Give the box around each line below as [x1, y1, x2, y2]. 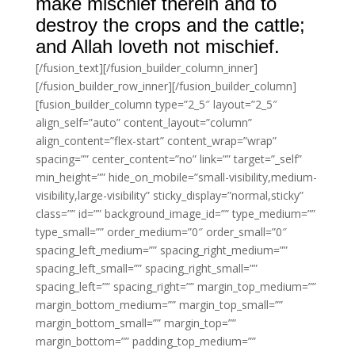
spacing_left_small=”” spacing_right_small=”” [35, 261, 258, 276]
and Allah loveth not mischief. [35, 36, 280, 57]
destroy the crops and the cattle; [35, 14, 305, 36]
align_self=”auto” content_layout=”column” [35, 115, 252, 130]
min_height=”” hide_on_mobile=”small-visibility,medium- [35, 170, 317, 185]
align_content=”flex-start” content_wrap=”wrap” [35, 133, 277, 148]
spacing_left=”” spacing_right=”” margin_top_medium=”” [35, 279, 316, 294]
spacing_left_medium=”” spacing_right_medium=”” [35, 242, 288, 258]
